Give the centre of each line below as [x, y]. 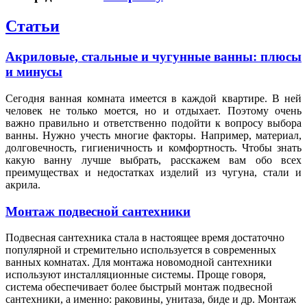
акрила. [23, 184]
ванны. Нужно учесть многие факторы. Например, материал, [153, 135]
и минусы [34, 72]
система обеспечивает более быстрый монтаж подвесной [139, 287]
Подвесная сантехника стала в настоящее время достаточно [145, 238]
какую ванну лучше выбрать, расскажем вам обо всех [153, 160]
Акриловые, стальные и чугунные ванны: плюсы [153, 57]
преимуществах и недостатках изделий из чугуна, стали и [153, 172]
